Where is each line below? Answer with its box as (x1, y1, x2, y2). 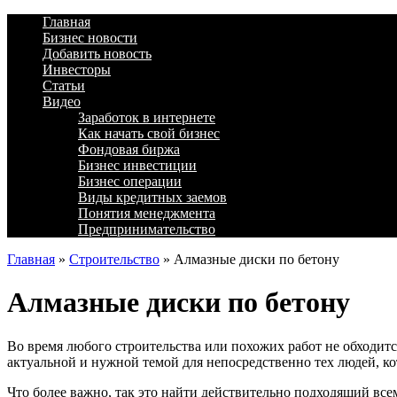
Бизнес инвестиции (78, 158, 197, 173)
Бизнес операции (78, 174, 182, 189)
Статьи (43, 78, 85, 93)
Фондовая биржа (78, 142, 180, 157)
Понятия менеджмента (78, 206, 215, 221)
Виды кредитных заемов (78, 190, 227, 205)
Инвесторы (43, 62, 111, 77)
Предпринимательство (78, 222, 215, 237)
